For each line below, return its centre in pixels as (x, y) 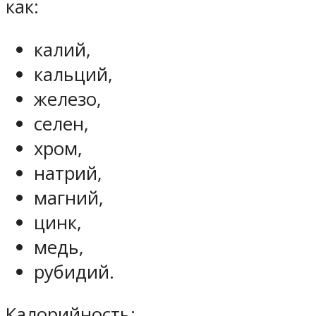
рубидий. (74, 272)
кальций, (73, 74)
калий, (62, 49)
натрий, (68, 173)
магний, (69, 197)
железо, (68, 99)
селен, (61, 123)
